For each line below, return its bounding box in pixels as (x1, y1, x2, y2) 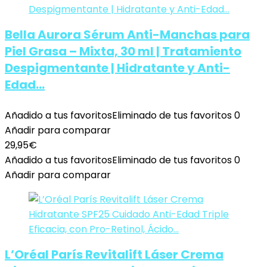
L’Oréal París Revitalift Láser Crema (5, 246, 223, 263)
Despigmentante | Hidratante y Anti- (5, 60, 230, 76)
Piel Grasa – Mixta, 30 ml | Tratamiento (5, 43, 241, 60)
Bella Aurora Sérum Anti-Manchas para (5, 26, 250, 43)
